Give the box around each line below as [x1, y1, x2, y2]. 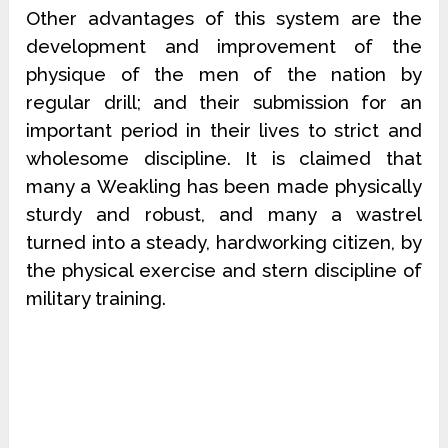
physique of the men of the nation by [26, 63, 422, 86]
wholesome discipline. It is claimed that [26, 147, 422, 170]
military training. [26, 287, 167, 310]
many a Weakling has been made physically [26, 175, 422, 198]
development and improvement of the [26, 35, 422, 58]
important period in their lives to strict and [26, 119, 422, 142]
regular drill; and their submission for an [26, 91, 422, 114]
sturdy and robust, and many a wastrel [26, 203, 422, 226]
